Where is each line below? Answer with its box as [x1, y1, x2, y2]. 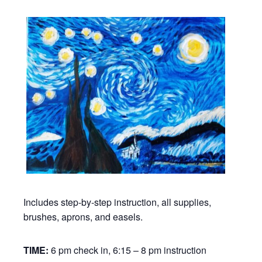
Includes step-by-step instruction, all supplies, [23, 195, 212, 209]
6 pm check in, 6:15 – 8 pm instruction [51, 243, 207, 257]
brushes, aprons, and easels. [23, 210, 143, 224]
